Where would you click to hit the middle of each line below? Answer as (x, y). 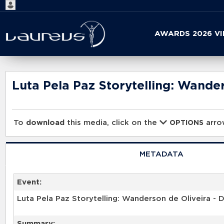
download (45, 123)
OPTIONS (187, 123)
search (105, 48)
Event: (29, 182)
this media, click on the (112, 123)
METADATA (161, 154)
